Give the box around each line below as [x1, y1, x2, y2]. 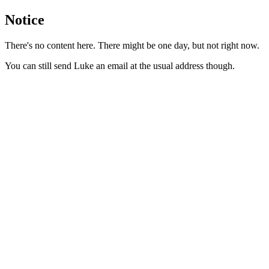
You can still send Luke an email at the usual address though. [5, 60, 235, 71]
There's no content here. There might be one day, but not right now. [5, 40, 259, 50]
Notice [5, 11, 44, 28]
